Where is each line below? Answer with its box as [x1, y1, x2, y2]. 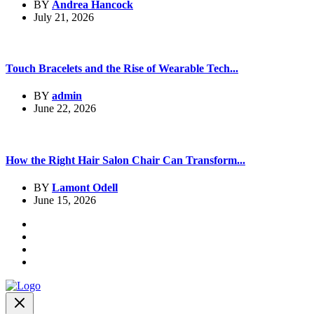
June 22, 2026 [34, 102, 96, 115]
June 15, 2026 [34, 193, 96, 206]
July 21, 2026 [34, 11, 94, 23]
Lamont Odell [52, 181, 118, 193]
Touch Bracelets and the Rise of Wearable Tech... [6, 62, 238, 75]
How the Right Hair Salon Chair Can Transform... [6, 153, 245, 166]
